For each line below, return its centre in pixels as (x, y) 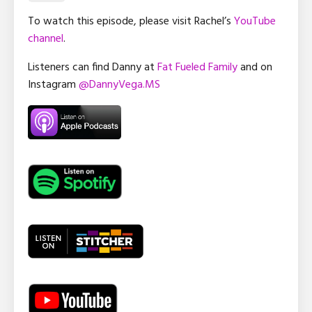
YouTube (255, 21)
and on (255, 67)
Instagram (53, 85)
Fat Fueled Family (197, 67)
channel (46, 39)
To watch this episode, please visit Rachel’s (131, 21)
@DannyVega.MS (119, 85)
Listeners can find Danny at (93, 67)
